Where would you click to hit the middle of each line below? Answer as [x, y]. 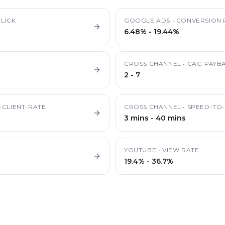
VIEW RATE [181, 150]
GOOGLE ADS [147, 20]
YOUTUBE [140, 150]
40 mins [171, 118]
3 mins [136, 118]
